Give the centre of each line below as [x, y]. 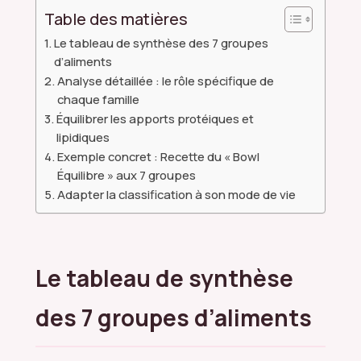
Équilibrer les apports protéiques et [155, 118]
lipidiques [83, 137]
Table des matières [116, 19]
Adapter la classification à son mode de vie [176, 194]
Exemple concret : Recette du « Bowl [158, 156]
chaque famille [98, 99]
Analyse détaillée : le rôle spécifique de [165, 80]
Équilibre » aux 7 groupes [126, 174]
